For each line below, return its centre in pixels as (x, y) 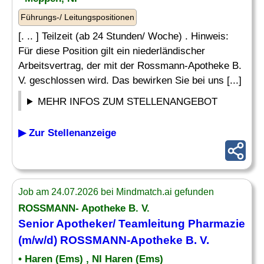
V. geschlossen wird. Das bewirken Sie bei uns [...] (130, 80)
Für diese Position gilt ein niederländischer (112, 51)
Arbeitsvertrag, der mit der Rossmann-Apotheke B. (130, 66)
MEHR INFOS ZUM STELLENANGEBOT (128, 102)
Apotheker (84, 224)
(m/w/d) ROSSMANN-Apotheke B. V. (114, 240)
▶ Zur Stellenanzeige (67, 133)
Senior (37, 224)
